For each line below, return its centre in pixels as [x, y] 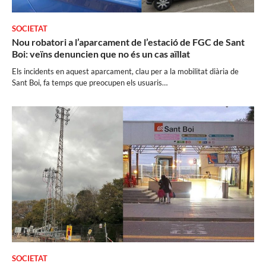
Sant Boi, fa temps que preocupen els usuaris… [90, 82]
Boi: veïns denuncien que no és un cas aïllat [101, 53]
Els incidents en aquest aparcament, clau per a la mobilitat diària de [125, 71]
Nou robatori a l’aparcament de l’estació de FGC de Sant [128, 42]
